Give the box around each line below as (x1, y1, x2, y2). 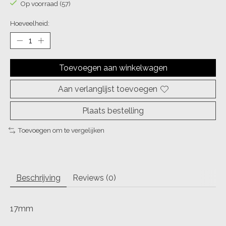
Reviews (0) (73, 173, 116, 183)
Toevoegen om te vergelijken (17, 126, 104, 135)
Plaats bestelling (82, 106, 144, 116)
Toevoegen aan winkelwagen (59, 63, 167, 73)
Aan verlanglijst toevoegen (58, 84, 157, 94)
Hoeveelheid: (10, 19, 49, 28)
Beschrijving (16, 173, 61, 183)
